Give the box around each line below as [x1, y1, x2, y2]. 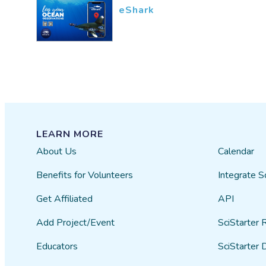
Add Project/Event [36, 216, 115, 229]
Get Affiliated [36, 192, 93, 205]
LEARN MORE [36, 128, 104, 141]
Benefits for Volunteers [36, 169, 134, 182]
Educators [36, 240, 78, 253]
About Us [36, 145, 77, 158]
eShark [119, 3, 155, 17]
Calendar [217, 145, 254, 158]
